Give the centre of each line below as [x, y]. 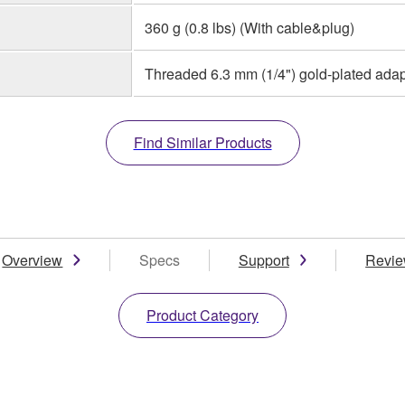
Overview [33, 259]
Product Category [202, 315]
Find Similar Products [202, 142]
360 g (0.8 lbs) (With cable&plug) [250, 27]
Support [264, 259]
